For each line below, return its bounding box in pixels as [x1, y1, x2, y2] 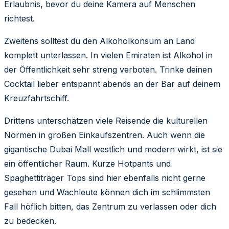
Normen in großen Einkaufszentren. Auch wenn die [4, 129, 205, 140]
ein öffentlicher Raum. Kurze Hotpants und [4, 158, 171, 169]
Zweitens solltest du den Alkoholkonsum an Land [4, 35, 195, 46]
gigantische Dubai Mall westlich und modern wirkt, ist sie [4, 144, 222, 154]
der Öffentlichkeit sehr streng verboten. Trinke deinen [4, 64, 212, 75]
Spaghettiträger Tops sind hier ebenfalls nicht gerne [4, 172, 205, 183]
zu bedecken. [4, 215, 56, 226]
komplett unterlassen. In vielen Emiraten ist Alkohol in [4, 50, 213, 60]
